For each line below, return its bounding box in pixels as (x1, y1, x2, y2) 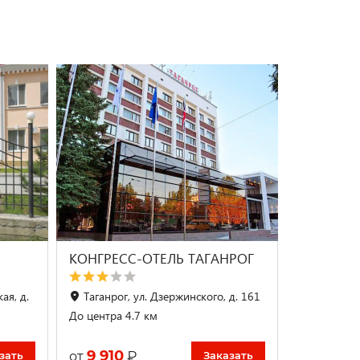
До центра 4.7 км (69, 308, 158, 323)
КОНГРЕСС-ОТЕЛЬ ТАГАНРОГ (69, 249, 255, 268)
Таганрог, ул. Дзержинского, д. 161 (84, 288, 261, 304)
